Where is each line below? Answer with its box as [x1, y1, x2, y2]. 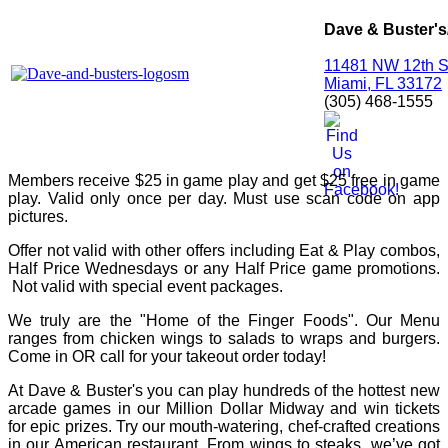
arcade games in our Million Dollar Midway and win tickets [8, 400, 440, 418]
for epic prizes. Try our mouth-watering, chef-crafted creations [8, 418, 440, 436]
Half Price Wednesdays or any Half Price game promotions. [8, 260, 440, 278]
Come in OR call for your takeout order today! [8, 348, 326, 366]
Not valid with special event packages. [8, 278, 283, 296]
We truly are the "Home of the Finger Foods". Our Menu [8, 312, 440, 330]
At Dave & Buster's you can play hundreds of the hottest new [8, 382, 440, 400]
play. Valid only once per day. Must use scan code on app [8, 190, 440, 208]
